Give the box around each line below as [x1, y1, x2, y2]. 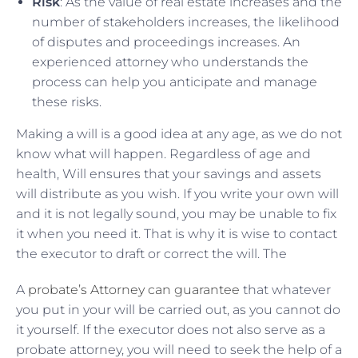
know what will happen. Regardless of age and [16, 145, 311, 161]
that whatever [240, 281, 331, 297]
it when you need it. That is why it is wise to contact [16, 225, 337, 241]
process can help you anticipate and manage [32, 74, 317, 89]
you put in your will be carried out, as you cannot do [16, 301, 340, 317]
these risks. [32, 93, 101, 109]
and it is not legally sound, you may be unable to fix [16, 205, 336, 221]
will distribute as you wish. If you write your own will [16, 185, 339, 201]
